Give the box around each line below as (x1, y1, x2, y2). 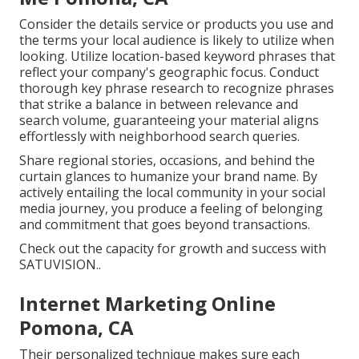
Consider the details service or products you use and (19, 15, 333, 34)
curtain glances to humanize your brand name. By (19, 167, 317, 186)
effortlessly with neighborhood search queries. (19, 127, 300, 146)
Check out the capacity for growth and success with (19, 240, 326, 258)
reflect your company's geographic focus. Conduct (19, 63, 319, 82)
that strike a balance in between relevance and (19, 95, 298, 114)
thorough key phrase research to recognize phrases (19, 79, 334, 98)
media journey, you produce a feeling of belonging (19, 200, 323, 218)
